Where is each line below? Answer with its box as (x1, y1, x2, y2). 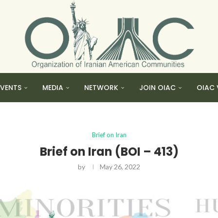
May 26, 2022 (100, 163, 140, 171)
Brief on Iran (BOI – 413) (39, 144, 179, 160)
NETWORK (84, 83, 118, 92)
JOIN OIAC (139, 83, 176, 92)
